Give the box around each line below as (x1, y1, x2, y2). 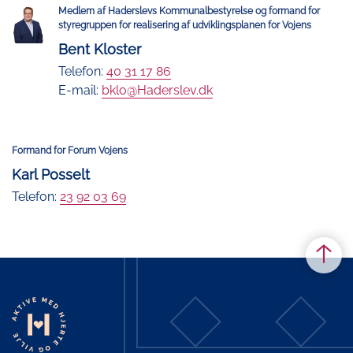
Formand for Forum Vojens (12, 145, 128, 157)
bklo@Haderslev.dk (101, 83, 213, 98)
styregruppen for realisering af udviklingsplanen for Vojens (58, 20, 311, 32)
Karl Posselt (12, 166, 90, 184)
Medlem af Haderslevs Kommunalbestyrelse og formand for (58, 6, 320, 17)
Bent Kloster (58, 41, 141, 58)
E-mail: (58, 83, 102, 98)
